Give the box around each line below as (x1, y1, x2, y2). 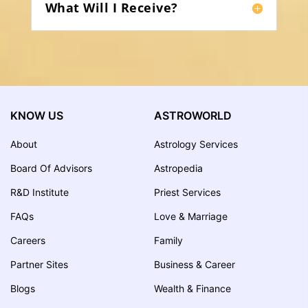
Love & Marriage (154, 210, 228, 222)
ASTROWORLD (154, 109, 232, 123)
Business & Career (154, 258, 235, 270)
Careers (10, 234, 45, 246)
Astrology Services (154, 137, 238, 150)
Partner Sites (10, 258, 68, 270)
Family (154, 234, 183, 246)
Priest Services (154, 186, 221, 198)
